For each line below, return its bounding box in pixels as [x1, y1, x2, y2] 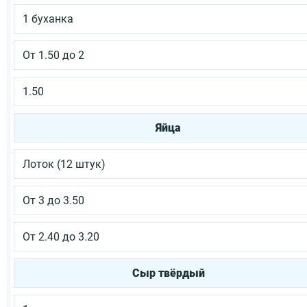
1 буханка [23, 12, 73, 25]
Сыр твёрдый [132, 266, 205, 280]
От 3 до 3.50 [23, 193, 84, 207]
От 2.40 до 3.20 [23, 230, 99, 243]
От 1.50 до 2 [23, 48, 84, 62]
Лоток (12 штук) [23, 157, 106, 171]
